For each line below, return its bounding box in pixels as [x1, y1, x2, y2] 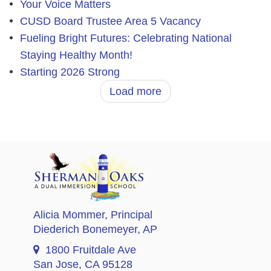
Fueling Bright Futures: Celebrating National [19, 31, 232, 44]
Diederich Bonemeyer [33, 223, 137, 235]
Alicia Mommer [33, 209, 105, 221]
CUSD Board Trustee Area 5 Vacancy [19, 15, 201, 27]
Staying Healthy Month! [19, 48, 132, 61]
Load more [109, 85, 162, 97]
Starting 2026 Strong [19, 65, 120, 78]
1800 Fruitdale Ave [45, 244, 136, 256]
